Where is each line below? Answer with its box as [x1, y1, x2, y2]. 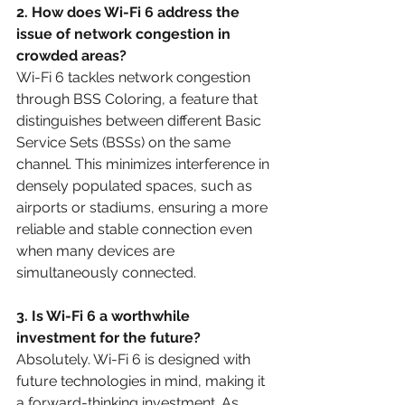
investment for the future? [16, 328, 201, 346]
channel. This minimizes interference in [16, 155, 273, 173]
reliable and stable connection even [16, 220, 256, 238]
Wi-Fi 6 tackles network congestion [16, 68, 254, 86]
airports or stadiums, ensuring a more [16, 198, 271, 216]
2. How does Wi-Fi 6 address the [16, 3, 243, 21]
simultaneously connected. [16, 263, 196, 281]
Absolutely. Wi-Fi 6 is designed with [16, 350, 254, 368]
